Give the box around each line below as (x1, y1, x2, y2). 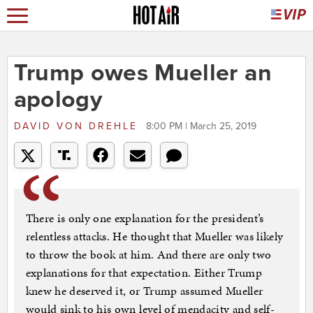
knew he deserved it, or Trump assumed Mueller (25, 282, 263, 300)
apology (13, 85, 102, 115)
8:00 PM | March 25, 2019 (145, 120, 256, 133)
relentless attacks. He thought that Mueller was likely (25, 228, 284, 245)
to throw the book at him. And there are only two (25, 246, 272, 263)
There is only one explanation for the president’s (25, 210, 264, 227)
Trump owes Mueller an (13, 59, 272, 88)
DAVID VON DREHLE (13, 120, 143, 133)
